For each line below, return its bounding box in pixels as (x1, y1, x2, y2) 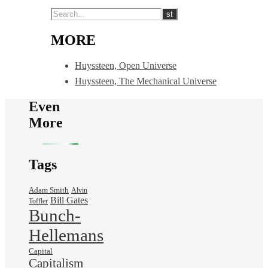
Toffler (29, 197, 48, 206)
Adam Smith (29, 186, 69, 195)
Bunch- (29, 206, 81, 226)
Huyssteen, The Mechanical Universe (75, 75, 217, 86)
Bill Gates (50, 195, 88, 206)
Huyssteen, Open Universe (75, 60, 176, 71)
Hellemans (29, 226, 103, 245)
